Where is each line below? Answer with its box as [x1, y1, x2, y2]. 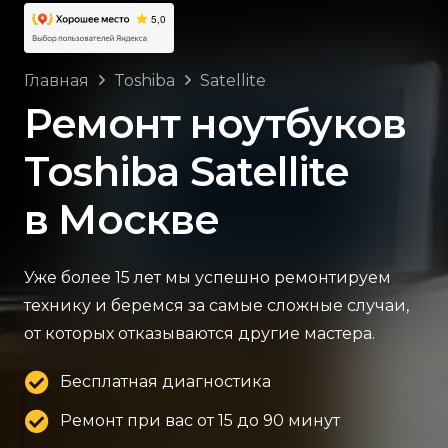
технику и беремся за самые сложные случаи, [24, 296, 409, 316]
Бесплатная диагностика [60, 372, 272, 392]
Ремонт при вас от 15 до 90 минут [60, 411, 341, 431]
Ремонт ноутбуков [24, 99, 407, 149]
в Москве [24, 195, 220, 245]
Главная [24, 71, 89, 91]
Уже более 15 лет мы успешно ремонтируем [24, 268, 391, 288]
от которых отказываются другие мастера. [24, 324, 375, 344]
